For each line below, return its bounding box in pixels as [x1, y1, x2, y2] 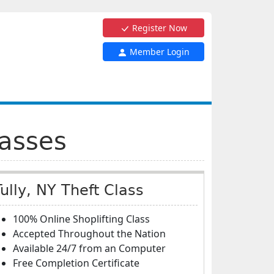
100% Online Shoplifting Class [13, 212, 150, 226]
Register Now [130, 22, 187, 34]
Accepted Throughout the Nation [13, 227, 166, 240]
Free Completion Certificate [13, 256, 139, 270]
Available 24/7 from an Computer [13, 242, 166, 255]
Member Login [127, 46, 190, 57]
